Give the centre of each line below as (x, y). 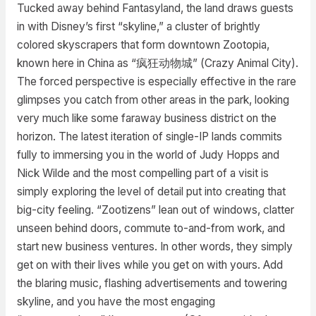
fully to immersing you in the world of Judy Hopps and (148, 154)
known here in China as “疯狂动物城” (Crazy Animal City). (157, 63)
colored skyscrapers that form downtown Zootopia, (143, 44)
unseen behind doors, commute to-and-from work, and (151, 228)
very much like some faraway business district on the (146, 118)
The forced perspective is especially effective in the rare (156, 81)
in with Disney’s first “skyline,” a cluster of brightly (138, 26)
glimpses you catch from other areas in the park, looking (153, 99)
